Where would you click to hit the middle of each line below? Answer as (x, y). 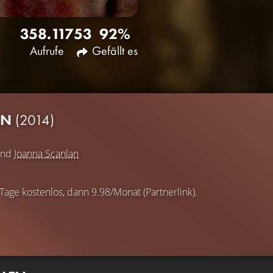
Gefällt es (115, 50)
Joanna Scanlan (46, 153)
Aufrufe (47, 50)
